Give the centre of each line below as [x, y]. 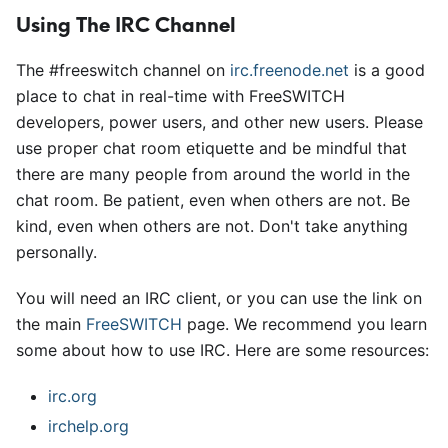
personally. [56, 252]
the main [51, 324]
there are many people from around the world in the [213, 174]
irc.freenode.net [289, 70]
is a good [387, 70]
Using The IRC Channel [126, 24]
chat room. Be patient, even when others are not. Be [213, 200]
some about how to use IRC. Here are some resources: [222, 350]
